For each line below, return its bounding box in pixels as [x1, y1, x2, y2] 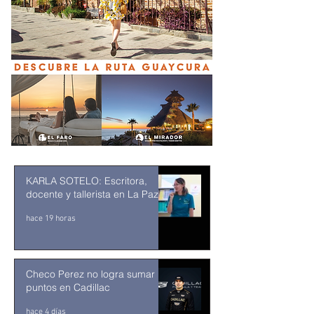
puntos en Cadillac [26, 281, 110, 294]
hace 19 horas [26, 214, 76, 224]
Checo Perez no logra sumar [26, 268, 155, 280]
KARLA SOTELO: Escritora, [26, 175, 147, 187]
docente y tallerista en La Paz [26, 188, 158, 200]
